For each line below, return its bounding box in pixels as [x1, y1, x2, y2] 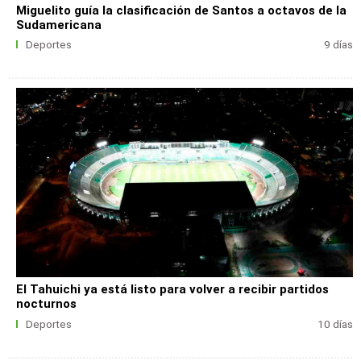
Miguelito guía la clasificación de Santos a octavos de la [16, 2, 347, 18]
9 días [323, 39, 353, 52]
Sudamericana [16, 17, 102, 32]
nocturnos [16, 297, 77, 312]
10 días [317, 317, 353, 330]
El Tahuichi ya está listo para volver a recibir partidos [16, 282, 330, 297]
